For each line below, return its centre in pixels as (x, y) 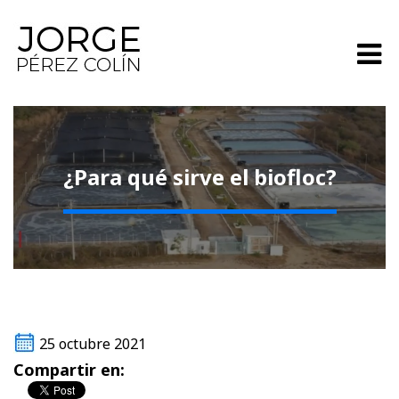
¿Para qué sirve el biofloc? (199, 176)
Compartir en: (69, 370)
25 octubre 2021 (93, 344)
